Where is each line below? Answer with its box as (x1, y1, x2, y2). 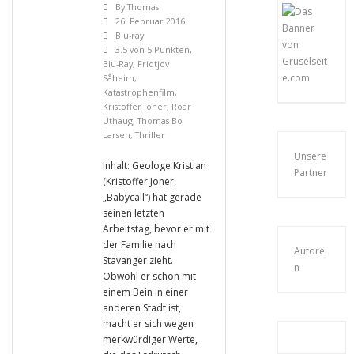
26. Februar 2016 (115, 15, 185, 27)
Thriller (134, 129, 165, 141)
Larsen (102, 129, 130, 141)
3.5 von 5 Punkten (115, 43, 190, 55)
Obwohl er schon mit (102, 269, 196, 283)
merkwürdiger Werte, (102, 333, 198, 346)
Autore (294, 244, 325, 258)
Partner (294, 166, 327, 179)
